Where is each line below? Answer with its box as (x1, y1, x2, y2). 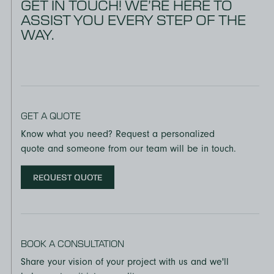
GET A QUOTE (21, 110, 81, 122)
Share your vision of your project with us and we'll (21, 256, 229, 268)
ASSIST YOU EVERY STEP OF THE (21, 10, 246, 28)
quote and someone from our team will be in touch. (21, 143, 236, 155)
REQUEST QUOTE (33, 171, 102, 183)
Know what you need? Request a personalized (21, 128, 215, 140)
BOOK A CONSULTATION (21, 238, 124, 250)
